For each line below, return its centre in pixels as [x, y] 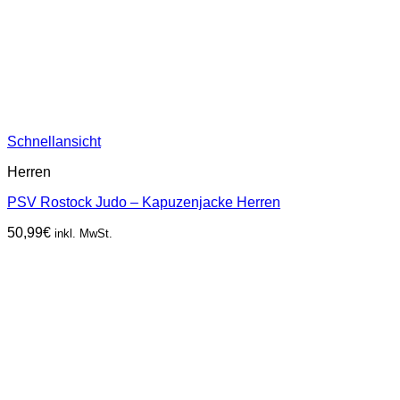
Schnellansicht [54, 141]
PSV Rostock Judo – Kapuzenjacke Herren [144, 202]
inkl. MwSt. [83, 233]
